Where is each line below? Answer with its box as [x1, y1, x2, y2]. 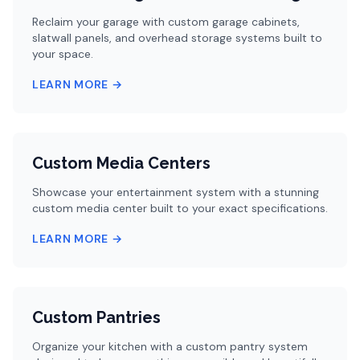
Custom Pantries [32, 308, 161, 327]
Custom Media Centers [32, 153, 211, 173]
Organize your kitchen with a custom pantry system [32, 339, 308, 354]
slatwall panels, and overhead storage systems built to [32, 31, 322, 45]
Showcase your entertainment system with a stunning [32, 185, 319, 199]
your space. [32, 47, 93, 61]
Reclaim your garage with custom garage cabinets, [32, 14, 300, 29]
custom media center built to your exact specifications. [32, 201, 328, 215]
